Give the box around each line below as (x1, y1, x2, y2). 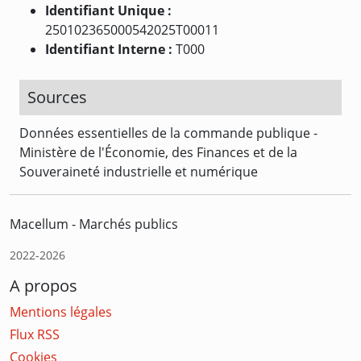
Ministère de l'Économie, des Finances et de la (19, 143, 297, 161)
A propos (10, 274, 77, 297)
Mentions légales (10, 302, 112, 321)
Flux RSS (10, 325, 60, 343)
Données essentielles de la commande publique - (19, 123, 317, 142)
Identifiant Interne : (45, 39, 176, 58)
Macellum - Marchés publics (10, 214, 178, 233)
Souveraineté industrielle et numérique (19, 162, 258, 180)
